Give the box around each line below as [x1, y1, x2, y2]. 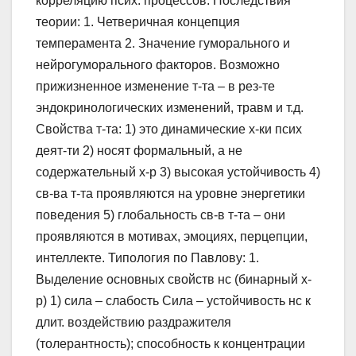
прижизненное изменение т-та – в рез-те [36, 79, 275, 94]
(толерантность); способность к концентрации [36, 337, 305, 351]
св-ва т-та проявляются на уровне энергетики [36, 187, 305, 201]
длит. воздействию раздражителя [36, 315, 231, 330]
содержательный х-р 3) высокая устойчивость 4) [36, 165, 320, 180]
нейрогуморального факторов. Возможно [36, 58, 280, 72]
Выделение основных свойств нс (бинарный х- [36, 273, 311, 287]
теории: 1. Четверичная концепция [36, 15, 240, 29]
